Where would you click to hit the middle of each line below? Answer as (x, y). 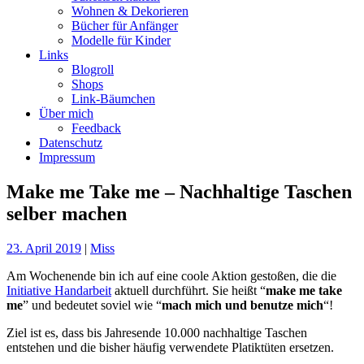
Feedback (96, 128)
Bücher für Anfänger (125, 25)
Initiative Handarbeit (59, 290)
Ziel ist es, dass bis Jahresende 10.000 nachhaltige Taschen (157, 332)
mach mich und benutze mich (243, 305)
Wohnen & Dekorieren (130, 11)
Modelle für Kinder (121, 40)
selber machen (67, 213)
